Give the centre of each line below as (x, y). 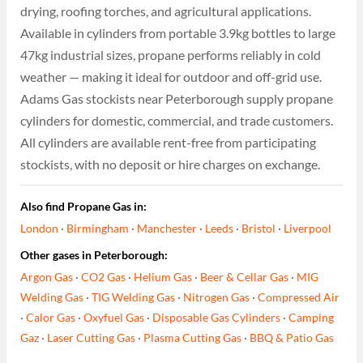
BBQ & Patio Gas (292, 338)
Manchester (167, 228)
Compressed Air (299, 297)
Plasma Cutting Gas (193, 338)
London (40, 228)
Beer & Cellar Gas (245, 277)
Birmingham (98, 228)
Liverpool (308, 228)
